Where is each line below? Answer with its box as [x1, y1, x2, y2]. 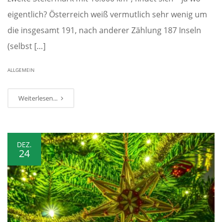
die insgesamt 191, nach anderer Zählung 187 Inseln [7, 25, 201, 36]
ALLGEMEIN [7, 66, 35, 74]
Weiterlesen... [18, 94, 59, 103]
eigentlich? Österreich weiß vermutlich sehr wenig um [7, 9, 207, 20]
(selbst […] [7, 41, 46, 52]
